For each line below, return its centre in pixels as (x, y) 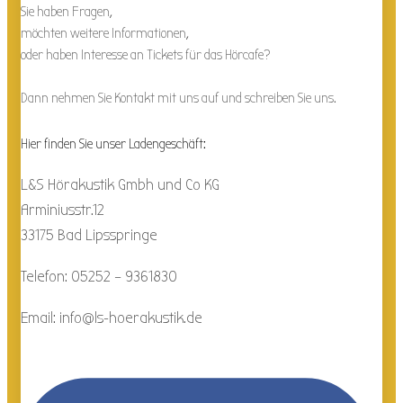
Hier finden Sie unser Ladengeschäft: (113, 143)
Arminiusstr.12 (63, 210)
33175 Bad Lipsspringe (89, 235)
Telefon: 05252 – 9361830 (99, 276)
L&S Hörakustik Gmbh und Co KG (120, 184)
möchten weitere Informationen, (105, 33)
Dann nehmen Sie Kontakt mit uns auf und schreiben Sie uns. (179, 98)
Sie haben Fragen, (67, 11)
